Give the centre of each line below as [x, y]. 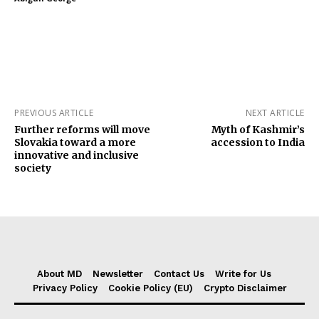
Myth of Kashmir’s [258, 129]
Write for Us [243, 273]
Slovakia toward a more [75, 142]
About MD [59, 273]
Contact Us [179, 273]
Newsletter [118, 273]
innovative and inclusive [77, 155]
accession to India [257, 142]
